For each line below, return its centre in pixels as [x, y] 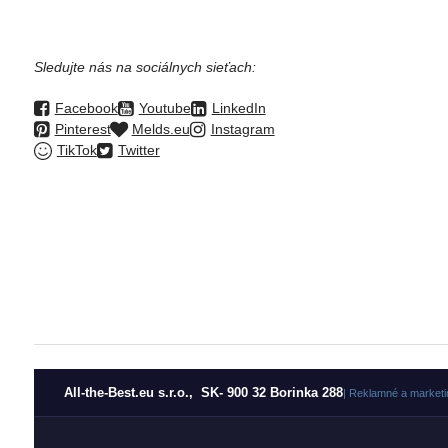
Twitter [138, 150]
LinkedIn [238, 108]
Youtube [164, 108]
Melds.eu [160, 129]
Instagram [242, 129]
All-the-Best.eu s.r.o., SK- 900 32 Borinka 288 [203, 393]
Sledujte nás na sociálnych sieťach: [144, 67]
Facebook [86, 108]
